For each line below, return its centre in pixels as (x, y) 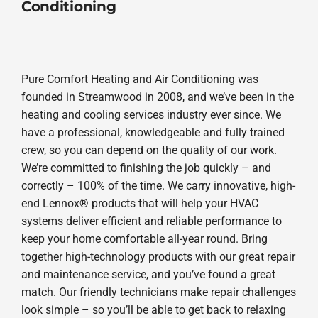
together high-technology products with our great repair (158, 256)
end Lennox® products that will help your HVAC (139, 203)
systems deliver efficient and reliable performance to (151, 221)
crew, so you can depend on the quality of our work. (149, 150)
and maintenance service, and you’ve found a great (148, 274)
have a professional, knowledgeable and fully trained (153, 132)
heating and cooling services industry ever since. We (151, 114)
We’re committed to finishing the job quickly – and (146, 168)
